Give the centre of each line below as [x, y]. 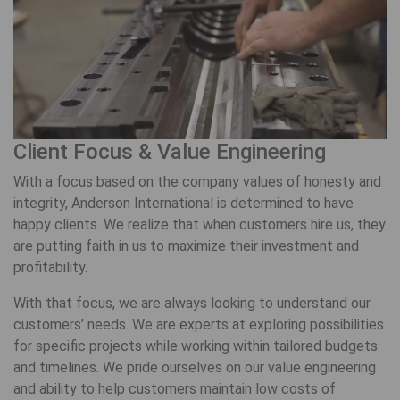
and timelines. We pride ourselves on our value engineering [195, 367]
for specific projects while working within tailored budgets [196, 346]
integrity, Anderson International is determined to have [183, 203]
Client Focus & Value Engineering [170, 151]
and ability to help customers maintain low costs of [175, 388]
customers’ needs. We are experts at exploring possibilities [199, 324]
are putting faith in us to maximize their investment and [186, 246]
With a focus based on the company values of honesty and [197, 181]
